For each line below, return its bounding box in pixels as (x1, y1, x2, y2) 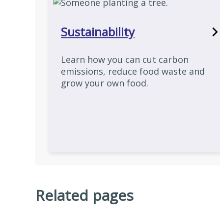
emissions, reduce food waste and (61, 65, 205, 77)
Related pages (35, 185, 134, 205)
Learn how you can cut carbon (61, 54, 189, 65)
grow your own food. (61, 77, 148, 89)
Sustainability (61, 24, 135, 40)
